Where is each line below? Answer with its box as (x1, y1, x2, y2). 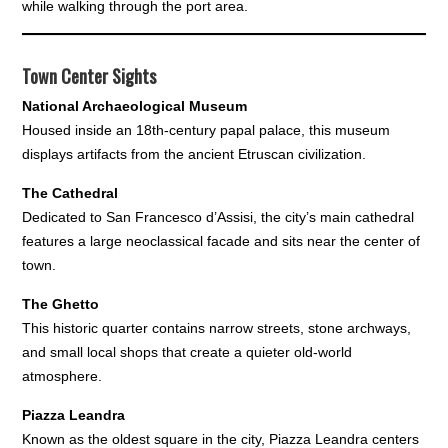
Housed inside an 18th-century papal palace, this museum (22, 122, 391, 139)
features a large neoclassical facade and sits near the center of (22, 233, 421, 250)
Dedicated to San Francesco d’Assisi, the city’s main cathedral (22, 209, 415, 226)
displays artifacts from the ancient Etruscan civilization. (22, 146, 367, 163)
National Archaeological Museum (22, 98, 248, 115)
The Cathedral (22, 185, 119, 202)
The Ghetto (22, 296, 100, 313)
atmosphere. (22, 368, 103, 385)
